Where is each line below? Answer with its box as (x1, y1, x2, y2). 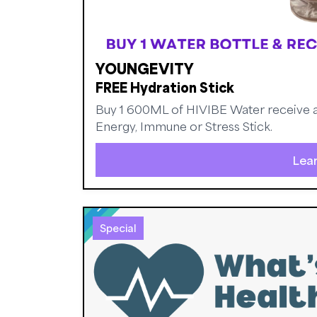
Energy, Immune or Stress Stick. (96, 117, 272, 134)
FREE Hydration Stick (96, 78, 234, 96)
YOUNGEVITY (96, 58, 194, 78)
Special (100, 221, 137, 234)
